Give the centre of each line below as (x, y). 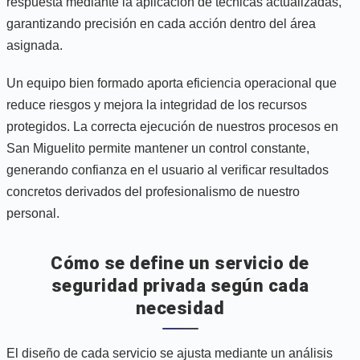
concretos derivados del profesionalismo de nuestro (153, 191)
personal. (33, 213)
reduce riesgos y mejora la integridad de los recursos (157, 104)
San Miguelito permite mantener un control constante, (158, 148)
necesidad (180, 308)
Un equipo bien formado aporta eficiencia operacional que (172, 83)
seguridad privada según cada (180, 285)
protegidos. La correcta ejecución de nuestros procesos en (172, 126)
